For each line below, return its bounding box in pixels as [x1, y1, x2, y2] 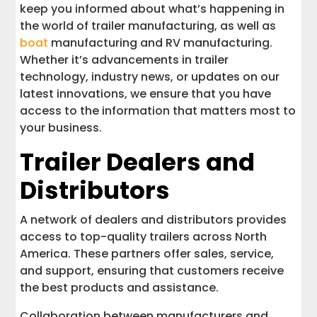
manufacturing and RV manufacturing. [48, 34, 273, 51]
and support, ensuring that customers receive [20, 262, 284, 279]
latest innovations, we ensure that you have [20, 85, 272, 102]
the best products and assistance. [20, 279, 219, 296]
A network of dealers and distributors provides [20, 211, 287, 228]
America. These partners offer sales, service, [20, 245, 275, 262]
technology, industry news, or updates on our [20, 68, 280, 85]
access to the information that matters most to [20, 102, 296, 119]
